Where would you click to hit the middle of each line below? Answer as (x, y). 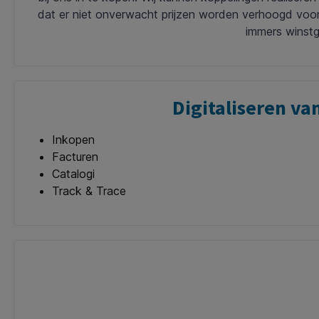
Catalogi (73, 174)
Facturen (75, 157)
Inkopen (73, 140)
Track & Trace (89, 191)
